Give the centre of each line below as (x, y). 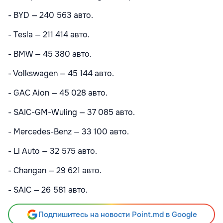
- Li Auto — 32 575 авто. (53, 151)
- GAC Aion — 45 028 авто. (58, 93)
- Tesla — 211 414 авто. (49, 35)
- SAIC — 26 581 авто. (48, 190)
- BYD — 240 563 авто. (51, 15)
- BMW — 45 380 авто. (50, 54)
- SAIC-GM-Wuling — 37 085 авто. (71, 112)
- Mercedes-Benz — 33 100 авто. (68, 132)
